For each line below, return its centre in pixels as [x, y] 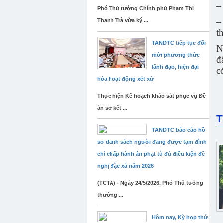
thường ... [110, 195]
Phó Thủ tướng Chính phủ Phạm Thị [145, 8]
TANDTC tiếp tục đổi [179, 43]
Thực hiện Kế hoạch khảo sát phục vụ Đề [151, 96]
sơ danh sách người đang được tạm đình [152, 142]
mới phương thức [176, 55]
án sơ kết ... [112, 108]
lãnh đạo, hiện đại [175, 67]
